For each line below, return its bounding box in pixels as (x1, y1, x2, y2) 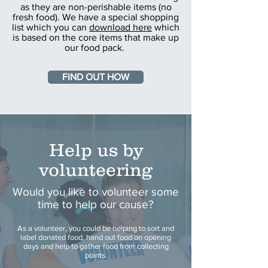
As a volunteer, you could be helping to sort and (17, 224, 174, 233)
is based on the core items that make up (13, 32, 179, 42)
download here (89, 22, 152, 32)
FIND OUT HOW (62, 72, 129, 82)
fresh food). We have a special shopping (13, 12, 179, 22)
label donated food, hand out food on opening (20, 233, 171, 242)
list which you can (12, 22, 89, 32)
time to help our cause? (38, 198, 154, 211)
